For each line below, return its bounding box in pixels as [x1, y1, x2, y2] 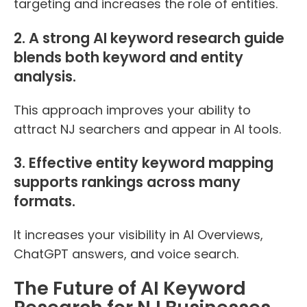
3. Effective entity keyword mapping [14, 152, 273, 173]
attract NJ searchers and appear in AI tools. [14, 120, 281, 138]
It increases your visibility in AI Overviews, [14, 225, 263, 243]
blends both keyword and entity [14, 47, 243, 67]
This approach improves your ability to [14, 101, 251, 119]
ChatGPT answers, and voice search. [14, 245, 238, 262]
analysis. [14, 66, 76, 86]
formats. [14, 191, 75, 211]
